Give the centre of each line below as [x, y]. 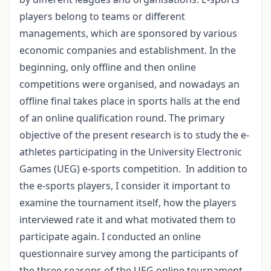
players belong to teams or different [102, 16]
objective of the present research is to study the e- [134, 135]
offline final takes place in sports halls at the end [130, 101]
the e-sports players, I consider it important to [125, 185]
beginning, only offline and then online [108, 67]
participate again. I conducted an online [110, 236]
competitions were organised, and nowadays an [129, 84]
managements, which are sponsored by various [128, 33]
